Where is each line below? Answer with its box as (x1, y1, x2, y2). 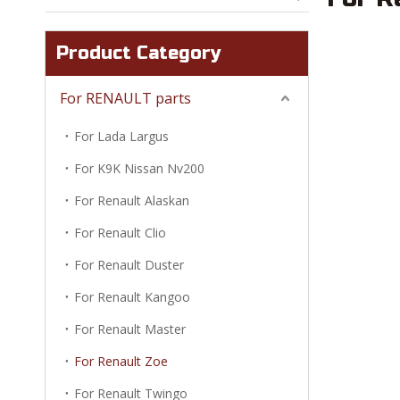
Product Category (56, 42, 221, 64)
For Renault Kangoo (74, 288, 190, 305)
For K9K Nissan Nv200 (74, 160, 204, 177)
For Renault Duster (74, 256, 184, 273)
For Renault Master (74, 321, 186, 337)
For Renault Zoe (74, 353, 168, 370)
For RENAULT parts (60, 88, 191, 108)
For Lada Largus (74, 128, 169, 145)
